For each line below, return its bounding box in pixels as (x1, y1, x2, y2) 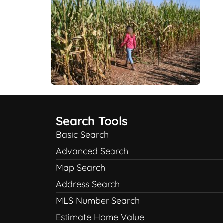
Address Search (56, 178, 120, 190)
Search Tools (56, 113, 128, 129)
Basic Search (56, 129, 109, 141)
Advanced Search (56, 145, 128, 157)
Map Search (56, 162, 105, 174)
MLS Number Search (56, 195, 140, 207)
